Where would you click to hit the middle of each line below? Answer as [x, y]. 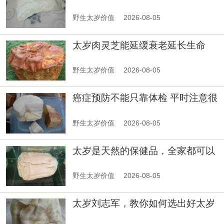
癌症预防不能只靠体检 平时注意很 [145, 98]
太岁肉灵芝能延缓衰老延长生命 [139, 45]
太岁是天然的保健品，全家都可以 [144, 150]
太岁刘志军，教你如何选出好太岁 [144, 203]
